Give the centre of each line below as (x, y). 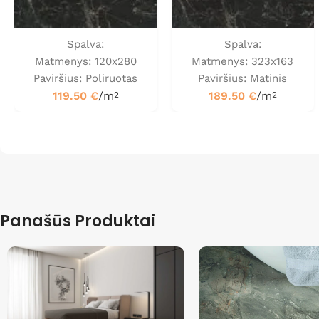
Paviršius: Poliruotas (86, 78)
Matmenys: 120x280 (85, 61)
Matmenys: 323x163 (243, 61)
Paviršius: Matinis (243, 78)
